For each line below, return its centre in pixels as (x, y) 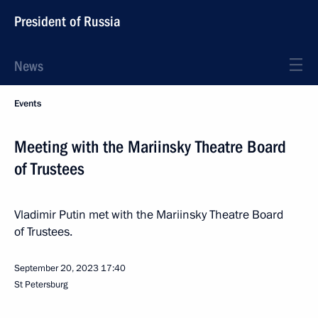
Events (28, 104)
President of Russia (67, 21)
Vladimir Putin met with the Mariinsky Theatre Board (149, 215)
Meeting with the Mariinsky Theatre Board (150, 147)
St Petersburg (41, 285)
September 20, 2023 (56, 268)
